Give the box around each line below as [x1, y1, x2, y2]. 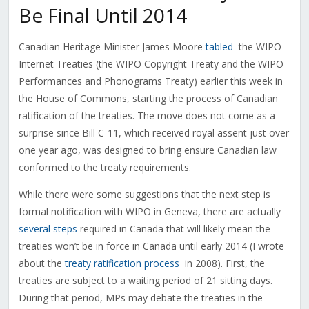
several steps [18, 222, 77, 236]
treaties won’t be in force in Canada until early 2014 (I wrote [18, 239, 284, 253]
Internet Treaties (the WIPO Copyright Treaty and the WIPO [18, 57, 283, 71]
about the [18, 257, 65, 270]
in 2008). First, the [179, 257, 265, 270]
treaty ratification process [64, 257, 179, 270]
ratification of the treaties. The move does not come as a [18, 109, 275, 123]
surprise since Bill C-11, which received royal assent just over [18, 126, 289, 140]
